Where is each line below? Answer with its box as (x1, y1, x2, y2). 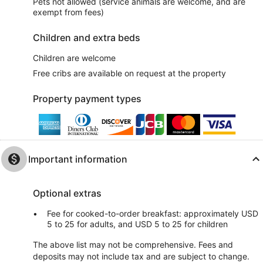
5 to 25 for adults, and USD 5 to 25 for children (47, 219, 228, 230)
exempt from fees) (33, 7, 104, 18)
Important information (28, 153, 127, 166)
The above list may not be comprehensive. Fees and (33, 240, 233, 250)
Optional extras (33, 187, 102, 200)
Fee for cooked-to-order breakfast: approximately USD (47, 208, 258, 219)
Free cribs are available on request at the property (33, 68, 226, 79)
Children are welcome (33, 53, 116, 63)
